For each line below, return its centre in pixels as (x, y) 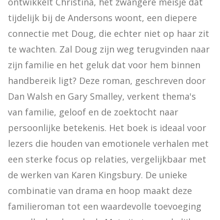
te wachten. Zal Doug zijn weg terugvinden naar (109, 49)
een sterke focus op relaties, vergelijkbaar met (107, 159)
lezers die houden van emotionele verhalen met (108, 143)
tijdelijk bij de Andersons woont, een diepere (102, 18)
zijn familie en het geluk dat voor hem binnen (104, 65)
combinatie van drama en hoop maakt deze (100, 191)
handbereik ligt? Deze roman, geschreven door (107, 81)
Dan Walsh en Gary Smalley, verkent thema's (102, 96)
